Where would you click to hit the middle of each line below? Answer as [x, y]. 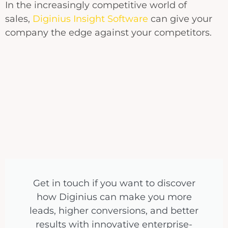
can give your [180, 19]
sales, [19, 19]
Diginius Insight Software [90, 19]
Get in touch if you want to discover [114, 183]
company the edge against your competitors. [108, 33]
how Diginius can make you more [114, 197]
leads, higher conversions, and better [114, 211]
